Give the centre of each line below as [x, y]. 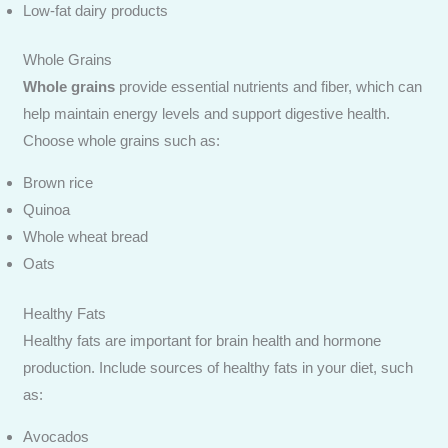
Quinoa [47, 209]
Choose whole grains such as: [122, 140]
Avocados [56, 436]
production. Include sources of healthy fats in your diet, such [218, 367]
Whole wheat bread [86, 236]
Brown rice [58, 182]
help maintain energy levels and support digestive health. [207, 113]
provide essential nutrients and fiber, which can [269, 86]
